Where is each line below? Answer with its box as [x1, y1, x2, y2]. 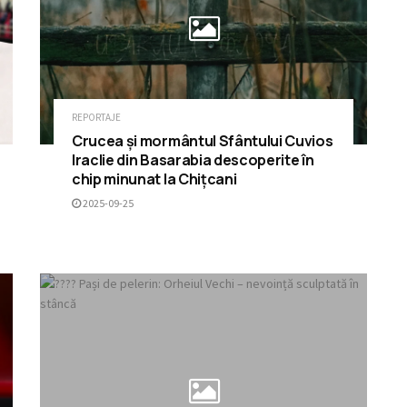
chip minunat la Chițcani [72, 169, 237, 190]
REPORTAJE [72, 111, 121, 124]
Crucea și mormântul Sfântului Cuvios [72, 131, 333, 152]
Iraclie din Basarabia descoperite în [72, 150, 314, 171]
